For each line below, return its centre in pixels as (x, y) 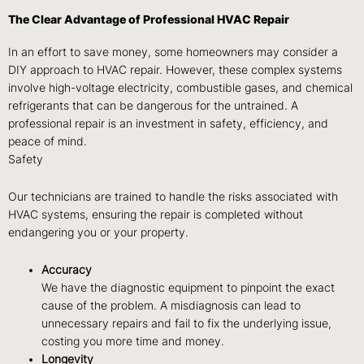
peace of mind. (48, 141)
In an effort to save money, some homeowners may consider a (173, 52)
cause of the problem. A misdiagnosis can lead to (171, 305)
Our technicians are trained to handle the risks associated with (173, 196)
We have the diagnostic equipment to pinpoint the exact (188, 287)
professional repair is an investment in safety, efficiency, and (168, 123)
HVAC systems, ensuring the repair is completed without (156, 214)
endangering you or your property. (98, 232)
